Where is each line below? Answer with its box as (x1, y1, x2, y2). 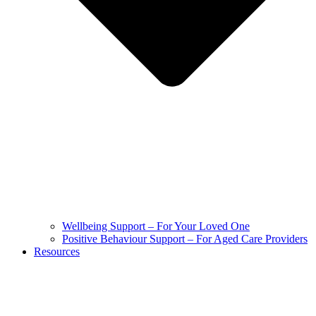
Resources (34, 245, 80, 257)
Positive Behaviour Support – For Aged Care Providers (62, 232, 308, 245)
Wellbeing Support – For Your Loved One (62, 219, 250, 232)
